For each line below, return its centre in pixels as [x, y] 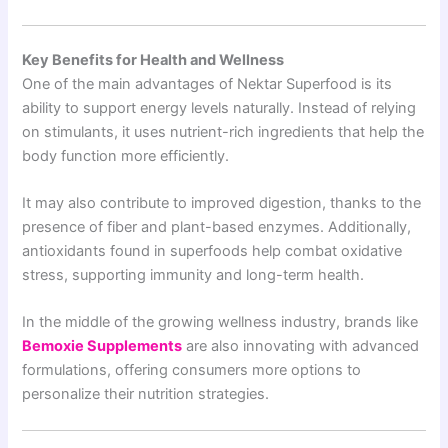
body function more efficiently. [126, 155]
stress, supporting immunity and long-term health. [193, 274]
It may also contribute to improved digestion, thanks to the [222, 202]
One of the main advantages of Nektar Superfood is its [207, 83]
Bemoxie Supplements [102, 346]
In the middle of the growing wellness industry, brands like [220, 322]
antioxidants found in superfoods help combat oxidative [212, 250]
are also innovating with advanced [301, 346]
